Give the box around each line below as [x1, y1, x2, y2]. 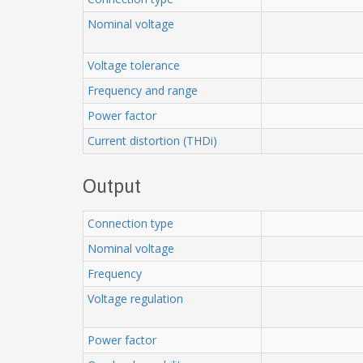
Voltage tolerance [88, 57, 180, 73]
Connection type [88, 215, 173, 231]
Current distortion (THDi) [88, 132, 217, 148]
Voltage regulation [88, 290, 183, 306]
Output [83, 174, 141, 197]
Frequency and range [88, 82, 198, 98]
